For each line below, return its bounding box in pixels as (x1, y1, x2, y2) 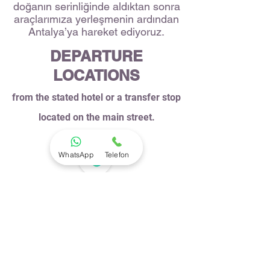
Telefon (104, 149, 130, 159)
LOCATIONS (53, 66, 140, 84)
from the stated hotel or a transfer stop (12, 92, 181, 103)
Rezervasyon (51, 192, 146, 209)
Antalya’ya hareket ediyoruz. (28, 25, 165, 38)
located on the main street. (38, 111, 155, 123)
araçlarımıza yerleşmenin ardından (14, 13, 179, 25)
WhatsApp (58, 149, 93, 159)
